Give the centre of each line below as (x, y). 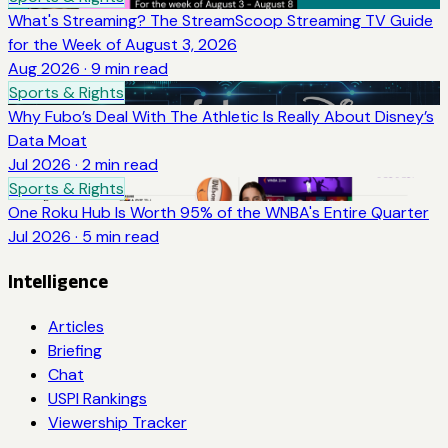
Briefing (75, 350)
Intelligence (58, 281)
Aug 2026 (44, 69)
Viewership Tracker (117, 422)
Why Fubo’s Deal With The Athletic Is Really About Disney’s (221, 117)
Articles (76, 326)
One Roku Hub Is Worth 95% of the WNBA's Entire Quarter (218, 213)
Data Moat (47, 141)
